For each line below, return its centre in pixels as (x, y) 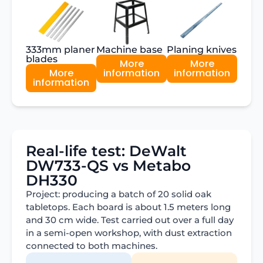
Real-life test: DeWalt (106, 151)
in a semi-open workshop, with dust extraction (129, 232)
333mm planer (60, 49)
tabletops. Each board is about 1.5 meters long (128, 207)
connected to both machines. (92, 245)
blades (42, 59)
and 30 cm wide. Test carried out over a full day (130, 220)
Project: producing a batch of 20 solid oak (119, 194)
